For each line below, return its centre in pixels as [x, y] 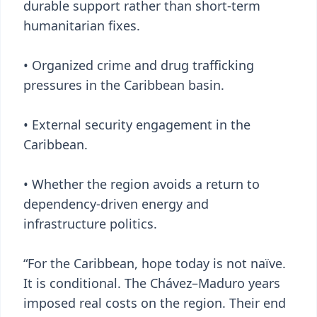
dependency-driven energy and [116, 204]
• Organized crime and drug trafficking [139, 65]
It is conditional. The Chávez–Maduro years [152, 283]
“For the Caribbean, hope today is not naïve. [155, 263]
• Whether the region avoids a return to [142, 184]
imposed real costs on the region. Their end [155, 303]
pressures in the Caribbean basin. [124, 85]
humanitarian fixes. [82, 25]
